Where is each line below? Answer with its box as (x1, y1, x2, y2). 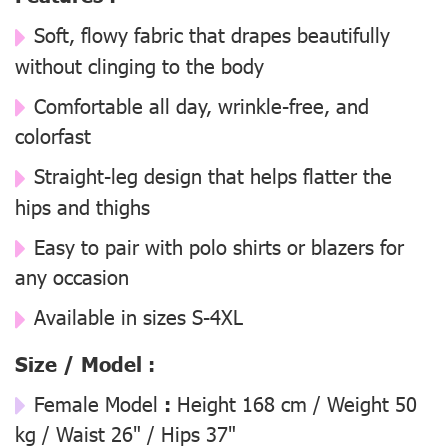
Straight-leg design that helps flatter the (34, 162, 392, 189)
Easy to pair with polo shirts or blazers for (34, 232, 404, 259)
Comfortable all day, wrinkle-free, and (34, 91, 369, 118)
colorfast (15, 122, 91, 149)
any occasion (15, 263, 129, 290)
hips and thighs (15, 192, 150, 219)
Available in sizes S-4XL (34, 303, 243, 330)
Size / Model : (15, 349, 155, 376)
